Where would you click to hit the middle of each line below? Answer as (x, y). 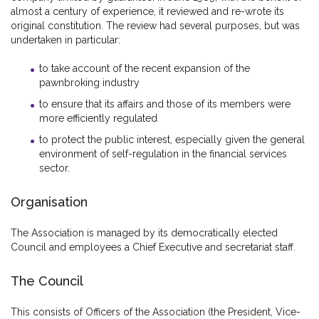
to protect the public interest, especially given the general (172, 140)
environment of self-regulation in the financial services (163, 154)
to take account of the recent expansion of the (145, 69)
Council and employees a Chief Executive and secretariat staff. (153, 247)
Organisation (49, 202)
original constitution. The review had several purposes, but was (155, 26)
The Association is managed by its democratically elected (144, 233)
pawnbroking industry (89, 83)
